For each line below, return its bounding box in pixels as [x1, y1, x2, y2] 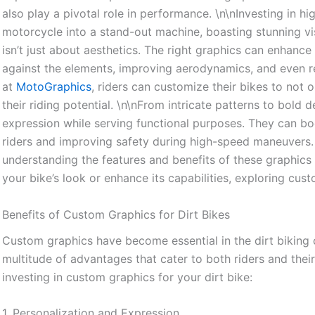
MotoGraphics [16, 79, 92, 94]
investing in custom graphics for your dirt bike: [2, 269, 253, 284]
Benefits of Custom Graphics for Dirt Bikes [2, 207, 231, 221]
